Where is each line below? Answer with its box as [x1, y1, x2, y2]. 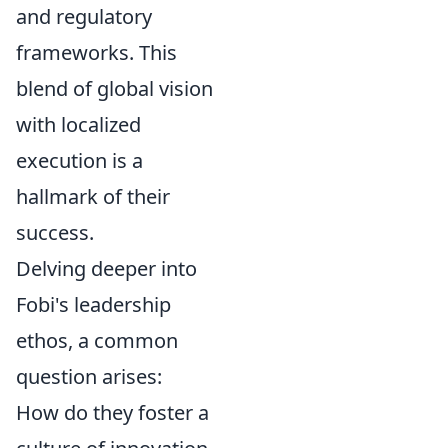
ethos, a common [16, 326, 178, 354]
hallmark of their [16, 182, 170, 210]
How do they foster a [16, 398, 209, 426]
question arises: [16, 362, 162, 390]
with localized [16, 110, 141, 138]
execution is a [16, 146, 143, 174]
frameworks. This [16, 38, 177, 66]
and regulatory [16, 2, 152, 30]
